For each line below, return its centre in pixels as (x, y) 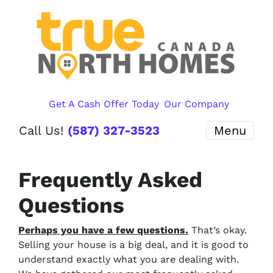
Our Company (197, 104)
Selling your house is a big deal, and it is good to (133, 245)
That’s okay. (218, 230)
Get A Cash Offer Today (104, 104)
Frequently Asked (110, 180)
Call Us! (43, 131)
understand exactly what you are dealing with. (129, 260)
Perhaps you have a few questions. (103, 230)
